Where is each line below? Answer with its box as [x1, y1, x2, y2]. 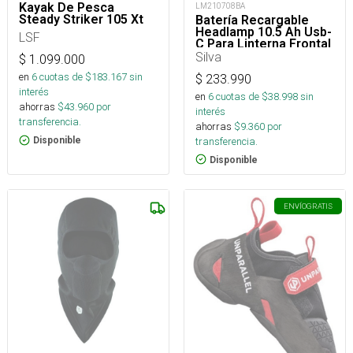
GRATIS [307, 200, 333, 211]
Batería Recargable [195, 12, 309, 28]
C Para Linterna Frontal [195, 35, 331, 51]
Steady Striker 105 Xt [19, 12, 143, 27]
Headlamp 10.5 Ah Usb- [195, 24, 332, 39]
